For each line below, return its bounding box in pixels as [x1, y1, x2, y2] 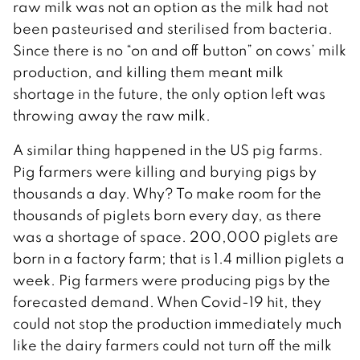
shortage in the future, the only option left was [13, 84, 325, 103]
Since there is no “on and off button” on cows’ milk [13, 40, 346, 59]
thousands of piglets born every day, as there [13, 205, 321, 224]
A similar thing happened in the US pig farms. [13, 140, 323, 159]
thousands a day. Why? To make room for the [13, 183, 321, 202]
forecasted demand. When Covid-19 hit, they [13, 292, 321, 311]
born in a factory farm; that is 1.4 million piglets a [13, 248, 345, 268]
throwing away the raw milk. [13, 105, 211, 125]
